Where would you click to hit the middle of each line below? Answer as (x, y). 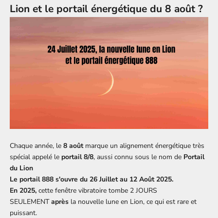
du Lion (21, 168)
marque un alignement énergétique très (144, 145)
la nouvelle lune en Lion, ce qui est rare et (133, 201)
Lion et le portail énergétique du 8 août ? (106, 9)
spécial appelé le (36, 157)
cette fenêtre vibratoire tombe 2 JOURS (98, 190)
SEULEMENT (29, 201)
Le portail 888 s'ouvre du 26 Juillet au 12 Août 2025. (91, 179)
